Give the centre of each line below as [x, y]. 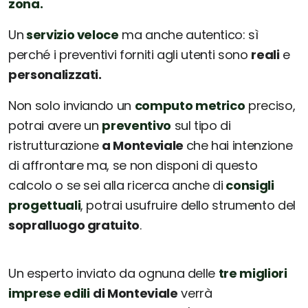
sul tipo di [201, 126]
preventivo [136, 126]
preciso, [270, 106]
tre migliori [253, 274]
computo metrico [190, 106]
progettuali [45, 206]
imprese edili [49, 294]
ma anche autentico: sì [188, 35]
